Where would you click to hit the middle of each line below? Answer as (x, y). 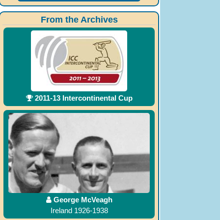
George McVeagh (82, 199)
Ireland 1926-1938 (79, 210)
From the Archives (79, 20)
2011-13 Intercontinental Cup (82, 98)
